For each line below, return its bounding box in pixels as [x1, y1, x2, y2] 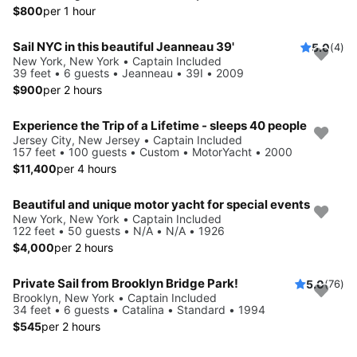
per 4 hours [57, 162, 116, 176]
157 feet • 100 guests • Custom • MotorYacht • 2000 [13, 145, 292, 159]
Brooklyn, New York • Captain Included [13, 291, 217, 305]
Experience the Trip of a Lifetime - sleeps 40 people [13, 118, 307, 134]
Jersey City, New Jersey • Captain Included [13, 133, 242, 147]
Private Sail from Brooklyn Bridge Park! [13, 276, 238, 292]
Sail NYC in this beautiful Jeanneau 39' [13, 39, 234, 55]
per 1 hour [43, 4, 96, 18]
